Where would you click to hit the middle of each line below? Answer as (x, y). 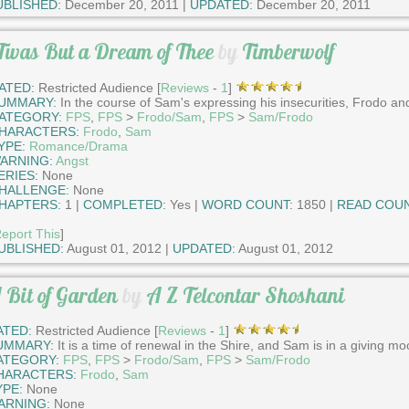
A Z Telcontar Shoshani (245, 295)
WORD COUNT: (247, 204)
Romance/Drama (78, 146)
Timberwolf (288, 52)
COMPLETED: (124, 204)
